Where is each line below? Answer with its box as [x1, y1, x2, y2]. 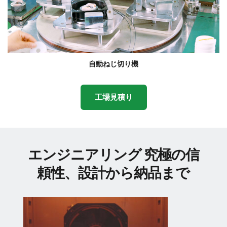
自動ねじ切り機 [89, 59, 138, 69]
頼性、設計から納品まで [37, 163, 190, 183]
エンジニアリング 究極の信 [27, 145, 199, 165]
